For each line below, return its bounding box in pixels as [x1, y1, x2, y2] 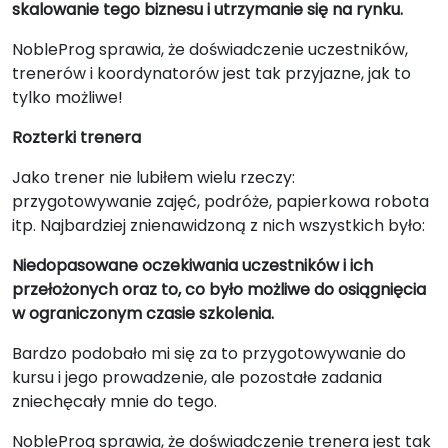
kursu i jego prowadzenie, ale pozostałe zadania [12, 366, 382, 389]
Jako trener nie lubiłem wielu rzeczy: [12, 166, 295, 189]
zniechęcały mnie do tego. [12, 390, 217, 413]
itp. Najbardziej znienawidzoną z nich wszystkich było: [12, 214, 425, 237]
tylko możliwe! [12, 86, 123, 109]
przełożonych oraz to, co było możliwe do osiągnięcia [12, 278, 426, 301]
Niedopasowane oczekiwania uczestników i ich [12, 254, 373, 277]
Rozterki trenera [12, 126, 141, 149]
